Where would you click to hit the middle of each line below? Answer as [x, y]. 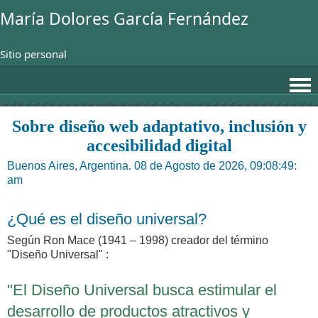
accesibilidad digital [159, 145]
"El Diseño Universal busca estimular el [142, 290]
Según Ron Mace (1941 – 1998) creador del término [138, 240]
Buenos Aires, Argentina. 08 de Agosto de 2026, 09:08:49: [152, 165]
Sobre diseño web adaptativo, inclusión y [159, 126]
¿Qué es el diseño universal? [107, 219]
